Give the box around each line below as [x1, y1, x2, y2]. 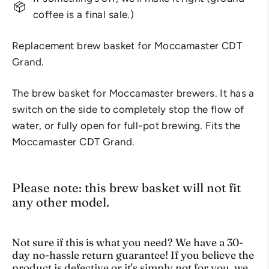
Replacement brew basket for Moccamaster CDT [12, 40, 243, 52]
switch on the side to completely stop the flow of [12, 103, 244, 116]
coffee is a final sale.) [33, 8, 134, 21]
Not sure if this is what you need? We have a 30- [12, 236, 243, 249]
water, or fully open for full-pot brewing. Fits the [12, 119, 241, 132]
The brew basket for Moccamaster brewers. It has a [12, 87, 255, 100]
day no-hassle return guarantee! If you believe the [12, 249, 254, 262]
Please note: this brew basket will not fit [12, 180, 241, 196]
